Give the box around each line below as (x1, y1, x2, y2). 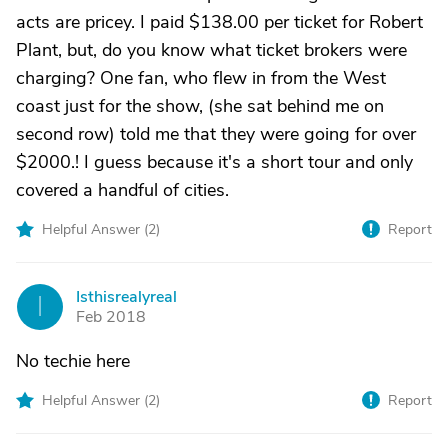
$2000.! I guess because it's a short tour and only (16, 150, 413, 174)
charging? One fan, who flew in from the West (16, 66, 386, 90)
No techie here (16, 349, 130, 373)
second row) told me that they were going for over (16, 122, 416, 146)
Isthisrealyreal (76, 286, 177, 308)
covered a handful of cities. (16, 178, 229, 202)
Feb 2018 (76, 306, 146, 328)
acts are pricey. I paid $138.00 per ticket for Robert (16, 10, 423, 34)
